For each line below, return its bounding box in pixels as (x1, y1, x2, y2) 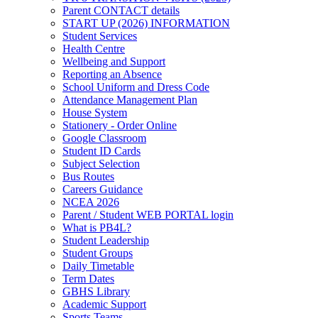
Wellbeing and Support (62, 55, 165, 67)
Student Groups (62, 247, 133, 259)
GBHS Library (62, 285, 130, 297)
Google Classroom (62, 132, 146, 144)
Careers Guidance (62, 183, 143, 195)
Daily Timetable (62, 260, 134, 272)
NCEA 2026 (62, 196, 119, 208)
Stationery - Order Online (62, 119, 177, 131)
